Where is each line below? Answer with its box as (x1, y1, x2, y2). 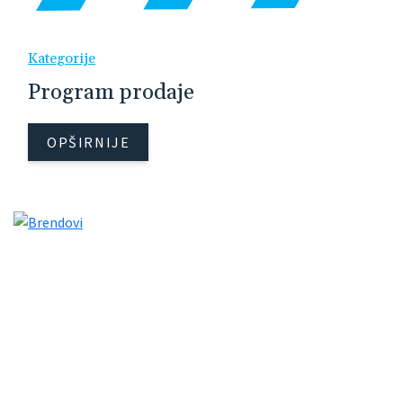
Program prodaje (28, 78, 194, 106)
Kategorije (28, 49, 95, 67)
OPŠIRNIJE (47, 132, 130, 151)
